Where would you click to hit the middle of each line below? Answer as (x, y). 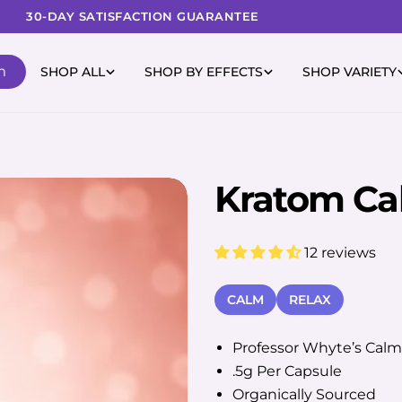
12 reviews (340, 253)
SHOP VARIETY (350, 72)
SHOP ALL (73, 72)
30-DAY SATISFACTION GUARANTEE (143, 16)
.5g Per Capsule (287, 371)
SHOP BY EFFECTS (204, 72)
